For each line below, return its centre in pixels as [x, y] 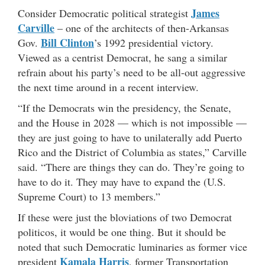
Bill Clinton [67, 42]
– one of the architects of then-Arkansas [142, 28]
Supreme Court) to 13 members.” [89, 196]
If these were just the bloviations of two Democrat [125, 217]
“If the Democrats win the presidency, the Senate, [125, 107]
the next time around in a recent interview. [110, 87]
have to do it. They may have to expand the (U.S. [122, 181]
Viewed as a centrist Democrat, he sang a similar [122, 57]
